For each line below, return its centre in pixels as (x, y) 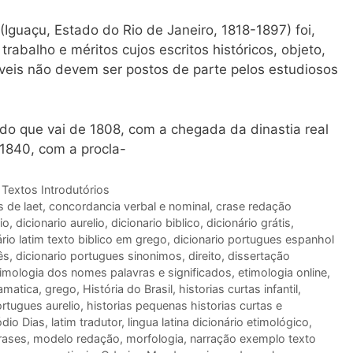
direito (205, 256)
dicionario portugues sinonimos (99, 256)
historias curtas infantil (238, 289)
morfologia (155, 339)
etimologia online (282, 273)
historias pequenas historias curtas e (184, 306)
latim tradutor (86, 322)
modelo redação (76, 339)
